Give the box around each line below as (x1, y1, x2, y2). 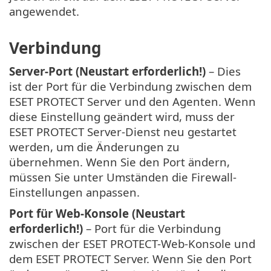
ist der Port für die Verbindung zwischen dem (9, 79, 252, 94)
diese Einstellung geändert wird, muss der (9, 109, 235, 125)
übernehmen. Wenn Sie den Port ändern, (9, 154, 230, 170)
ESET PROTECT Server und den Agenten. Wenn (9, 94, 256, 109)
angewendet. (9, 3, 79, 19)
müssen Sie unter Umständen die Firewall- (9, 169, 237, 185)
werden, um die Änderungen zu (9, 139, 180, 155)
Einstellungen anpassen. (9, 184, 140, 200)
